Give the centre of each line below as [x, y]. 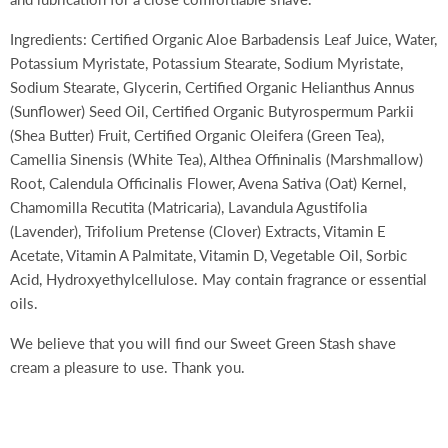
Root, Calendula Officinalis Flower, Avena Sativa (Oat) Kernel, [208, 183]
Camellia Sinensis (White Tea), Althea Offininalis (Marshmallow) [216, 159]
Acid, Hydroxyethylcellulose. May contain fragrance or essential [218, 279]
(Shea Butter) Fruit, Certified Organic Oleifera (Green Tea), [197, 135]
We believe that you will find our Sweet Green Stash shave [203, 343]
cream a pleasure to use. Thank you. [127, 367]
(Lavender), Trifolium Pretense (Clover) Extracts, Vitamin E [198, 231]
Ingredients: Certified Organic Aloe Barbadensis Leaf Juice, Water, [223, 39]
